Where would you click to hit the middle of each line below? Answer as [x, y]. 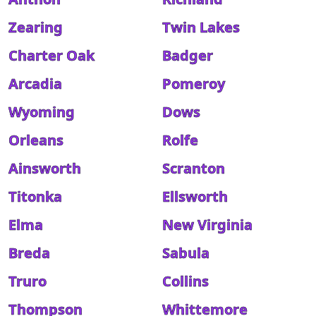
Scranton [194, 168]
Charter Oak [51, 55]
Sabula [186, 253]
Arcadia [35, 84]
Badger [188, 55]
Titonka [35, 196]
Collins [186, 281]
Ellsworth [195, 196]
